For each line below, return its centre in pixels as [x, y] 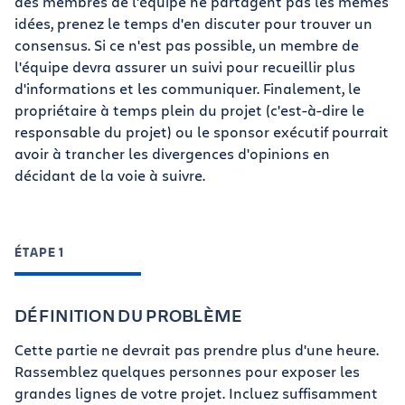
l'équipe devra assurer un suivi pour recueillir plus [185, 66]
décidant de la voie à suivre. [110, 175]
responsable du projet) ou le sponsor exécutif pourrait [202, 132]
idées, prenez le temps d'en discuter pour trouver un [193, 23]
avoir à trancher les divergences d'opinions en [172, 153]
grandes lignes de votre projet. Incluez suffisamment [196, 393]
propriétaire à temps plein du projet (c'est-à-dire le [189, 110]
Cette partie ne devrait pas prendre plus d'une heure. [197, 349]
